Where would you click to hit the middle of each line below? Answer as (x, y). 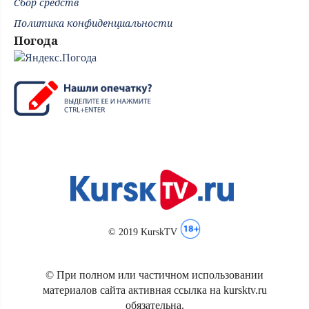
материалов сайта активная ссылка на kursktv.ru (154, 290)
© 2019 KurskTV (144, 232)
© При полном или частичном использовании (154, 275)
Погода (36, 41)
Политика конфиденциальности (93, 23)
